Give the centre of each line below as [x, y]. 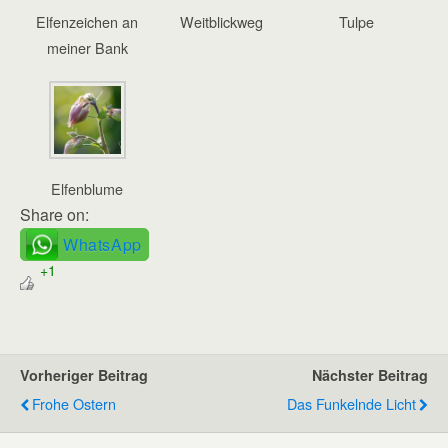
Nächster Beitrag [370, 374]
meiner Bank [87, 48]
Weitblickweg [222, 22]
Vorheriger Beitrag [84, 374]
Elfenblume [87, 188]
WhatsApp [102, 244]
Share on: [54, 214]
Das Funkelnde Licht [351, 403]
